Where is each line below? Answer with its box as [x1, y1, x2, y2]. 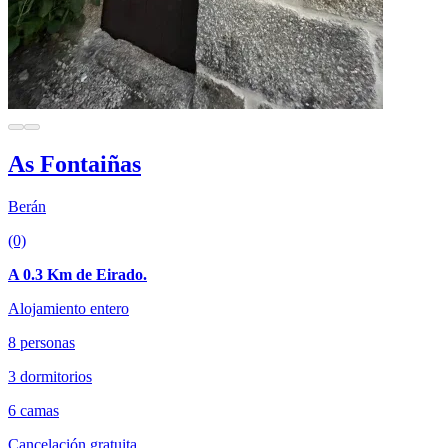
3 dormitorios [8, 367, 92, 385]
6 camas [8, 401, 59, 419]
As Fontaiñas [8, 150, 141, 177]
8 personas [8, 333, 75, 351]
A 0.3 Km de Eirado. [8, 265, 147, 283]
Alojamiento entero [8, 299, 129, 317]
